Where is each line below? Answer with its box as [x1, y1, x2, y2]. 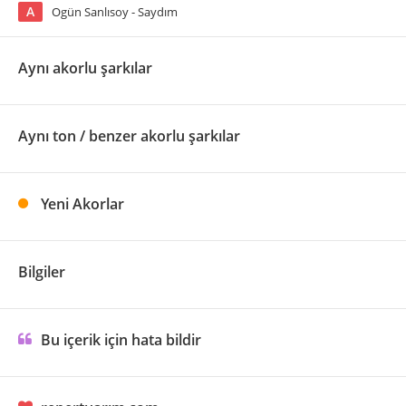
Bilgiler [18, 262, 65, 282]
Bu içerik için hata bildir [41, 330, 201, 350]
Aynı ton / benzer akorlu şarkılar [18, 126, 240, 146]
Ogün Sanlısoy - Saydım [52, 4, 178, 20]
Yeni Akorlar [41, 194, 124, 214]
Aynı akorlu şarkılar [18, 58, 152, 78]
